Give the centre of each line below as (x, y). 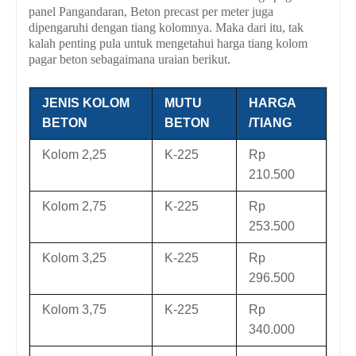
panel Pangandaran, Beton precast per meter (139, 12)
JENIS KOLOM (86, 103)
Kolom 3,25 (74, 258)
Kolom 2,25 (74, 155)
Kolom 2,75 (74, 207)
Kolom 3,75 (74, 310)
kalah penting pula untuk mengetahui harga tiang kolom (168, 44)
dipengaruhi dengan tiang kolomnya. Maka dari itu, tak (166, 28)
